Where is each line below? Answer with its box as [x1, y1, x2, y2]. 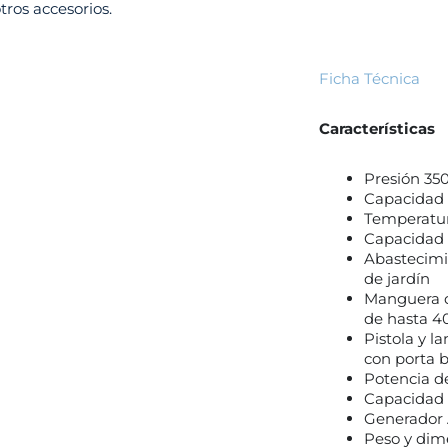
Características [318, 118, 435, 138]
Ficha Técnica [318, 68, 420, 88]
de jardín [363, 268, 430, 288]
